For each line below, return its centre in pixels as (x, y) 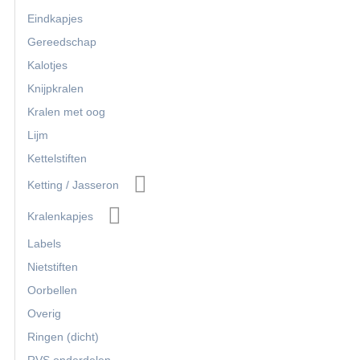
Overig (44, 314)
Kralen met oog (66, 111)
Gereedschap (62, 41)
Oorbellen (52, 290)
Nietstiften (53, 267)
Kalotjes (47, 65)
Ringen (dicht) (63, 337)
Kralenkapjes (60, 217)
